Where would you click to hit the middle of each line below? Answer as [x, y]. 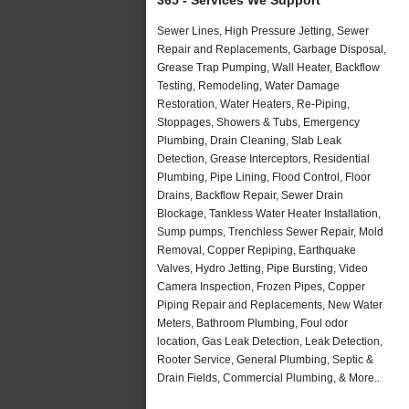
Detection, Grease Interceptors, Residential [263, 158]
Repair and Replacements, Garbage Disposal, [272, 49]
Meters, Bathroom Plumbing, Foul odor [252, 323]
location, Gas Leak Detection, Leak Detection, [270, 341]
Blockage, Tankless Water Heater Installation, [269, 213]
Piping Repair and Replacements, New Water [270, 304]
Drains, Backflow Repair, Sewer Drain [250, 195]
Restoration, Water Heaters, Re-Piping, [253, 104]
